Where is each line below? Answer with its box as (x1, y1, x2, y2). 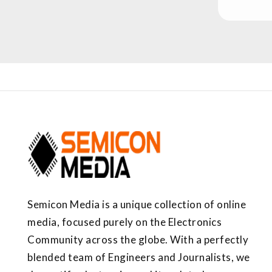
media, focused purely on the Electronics (27, 215, 222, 228)
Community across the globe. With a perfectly (27, 233, 248, 246)
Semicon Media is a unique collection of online (27, 197, 246, 211)
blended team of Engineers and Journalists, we (27, 250, 250, 263)
